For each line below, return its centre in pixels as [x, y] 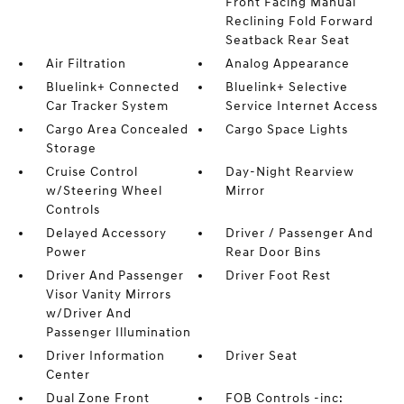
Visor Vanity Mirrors [108, 294]
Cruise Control [92, 171]
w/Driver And [88, 313]
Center [68, 374]
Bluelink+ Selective [287, 87]
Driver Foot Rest [279, 275]
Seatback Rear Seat [288, 40]
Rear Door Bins [274, 252]
